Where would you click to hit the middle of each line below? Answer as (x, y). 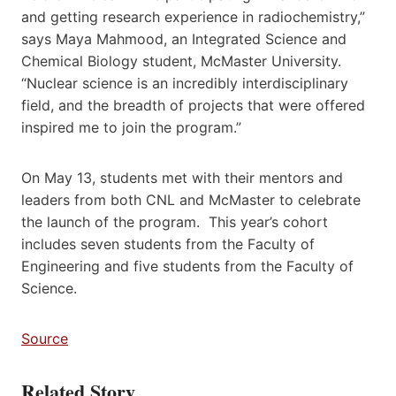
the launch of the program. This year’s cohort (175, 221)
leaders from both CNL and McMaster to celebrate (191, 199)
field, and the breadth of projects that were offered (193, 105)
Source (45, 338)
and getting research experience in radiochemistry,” (193, 16)
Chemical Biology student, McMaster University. (183, 61)
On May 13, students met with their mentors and (182, 177)
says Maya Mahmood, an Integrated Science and (184, 38)
